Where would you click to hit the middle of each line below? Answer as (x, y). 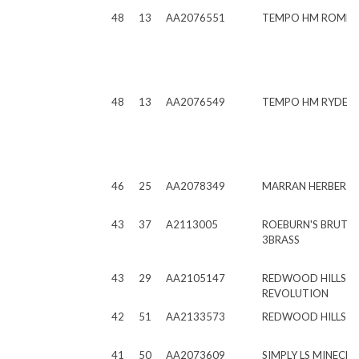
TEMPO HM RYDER (308, 102)
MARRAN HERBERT (308, 186)
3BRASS (281, 240)
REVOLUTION (295, 293)
